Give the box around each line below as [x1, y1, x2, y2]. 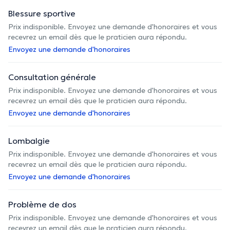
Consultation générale [8, 71, 96, 82]
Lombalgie [8, 135, 50, 146]
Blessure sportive [8, 8, 75, 18]
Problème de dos [8, 199, 76, 209]
